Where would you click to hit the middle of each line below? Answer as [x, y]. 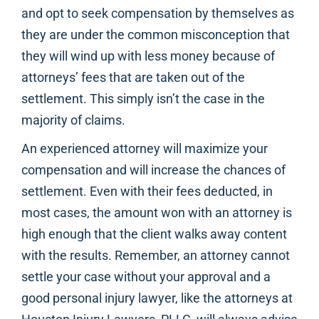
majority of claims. [73, 120]
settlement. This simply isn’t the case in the [143, 99]
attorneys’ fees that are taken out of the [133, 78]
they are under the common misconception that [156, 35]
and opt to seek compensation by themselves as [158, 14]
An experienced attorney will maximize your [145, 149]
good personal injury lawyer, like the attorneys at [157, 298]
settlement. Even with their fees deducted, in [147, 192]
